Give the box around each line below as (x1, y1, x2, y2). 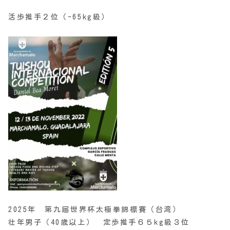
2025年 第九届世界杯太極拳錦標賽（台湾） (8, 206, 181, 214)
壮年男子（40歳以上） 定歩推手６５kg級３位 (8, 219, 190, 226)
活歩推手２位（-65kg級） (8, 13, 110, 21)
